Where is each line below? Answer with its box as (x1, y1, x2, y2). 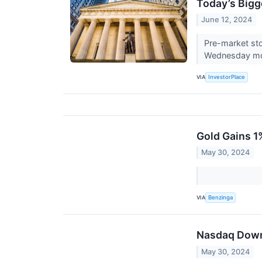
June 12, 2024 (201, 15, 253, 25)
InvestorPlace (208, 74, 246, 81)
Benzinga (208, 194, 233, 201)
